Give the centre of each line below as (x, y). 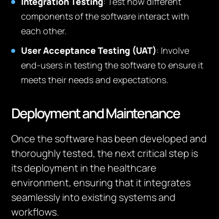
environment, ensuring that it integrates (101, 183)
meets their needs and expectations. (95, 80)
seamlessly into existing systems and (94, 197)
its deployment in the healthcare (84, 168)
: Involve (173, 50)
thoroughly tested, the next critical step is (105, 153)
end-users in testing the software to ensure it (112, 65)
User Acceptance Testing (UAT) (89, 50)
